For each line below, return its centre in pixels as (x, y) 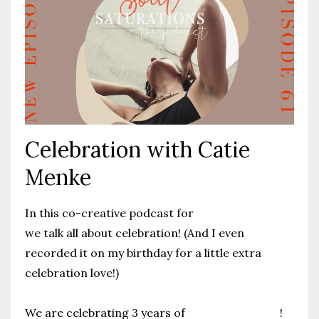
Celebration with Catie (137, 149)
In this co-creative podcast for (111, 213)
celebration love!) (72, 272)
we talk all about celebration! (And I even (135, 232)
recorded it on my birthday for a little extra (143, 252)
